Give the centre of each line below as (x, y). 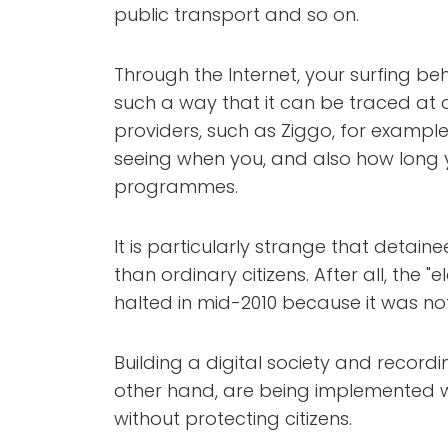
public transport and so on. (236, 14)
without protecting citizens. (233, 418)
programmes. (176, 186)
